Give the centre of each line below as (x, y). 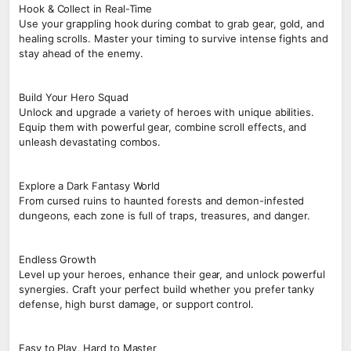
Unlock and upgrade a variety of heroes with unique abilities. (167, 112)
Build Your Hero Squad (74, 97)
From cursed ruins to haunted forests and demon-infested (162, 201)
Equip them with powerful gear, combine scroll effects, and (163, 127)
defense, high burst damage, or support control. (136, 304)
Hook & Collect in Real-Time (86, 9)
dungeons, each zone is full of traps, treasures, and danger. (165, 215)
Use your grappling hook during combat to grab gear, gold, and (172, 24)
